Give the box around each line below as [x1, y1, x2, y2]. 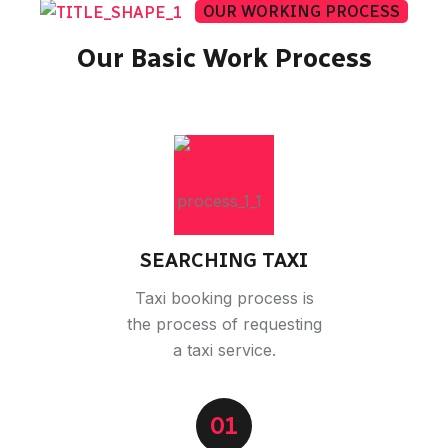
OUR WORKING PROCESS [203, 2, 400, 22]
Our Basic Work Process [76, 41, 372, 74]
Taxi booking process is [134, 287, 314, 308]
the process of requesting [126, 313, 322, 334]
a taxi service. [172, 339, 276, 360]
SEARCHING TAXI [140, 247, 308, 272]
